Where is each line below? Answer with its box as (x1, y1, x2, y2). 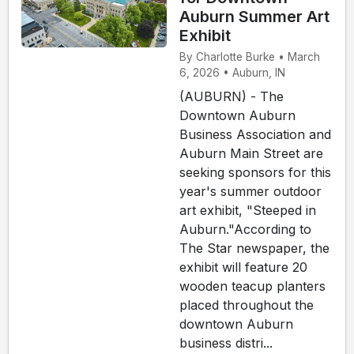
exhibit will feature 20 (179, 259, 307, 276)
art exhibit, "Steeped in (179, 202, 316, 219)
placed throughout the (179, 297, 314, 314)
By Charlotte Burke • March (179, 51, 320, 64)
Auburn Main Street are (179, 145, 323, 162)
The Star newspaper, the (179, 240, 330, 257)
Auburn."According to (179, 221, 311, 238)
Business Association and (179, 126, 331, 143)
